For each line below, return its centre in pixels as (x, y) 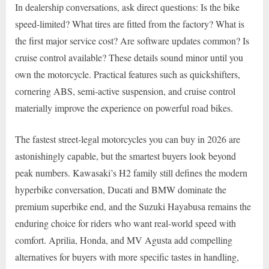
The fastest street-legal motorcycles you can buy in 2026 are (128, 139)
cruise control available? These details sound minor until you (129, 58)
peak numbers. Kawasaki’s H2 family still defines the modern (131, 173)
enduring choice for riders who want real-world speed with (125, 223)
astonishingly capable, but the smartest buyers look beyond (125, 156)
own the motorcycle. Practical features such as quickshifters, (128, 74)
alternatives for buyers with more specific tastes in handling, (127, 257)
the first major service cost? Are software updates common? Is (132, 41)
